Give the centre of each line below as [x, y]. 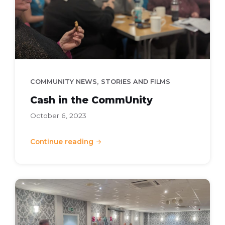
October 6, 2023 [58, 115]
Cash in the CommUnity [91, 100]
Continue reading [62, 141]
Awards [31, 198]
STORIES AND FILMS [136, 81]
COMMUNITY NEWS [64, 81]
